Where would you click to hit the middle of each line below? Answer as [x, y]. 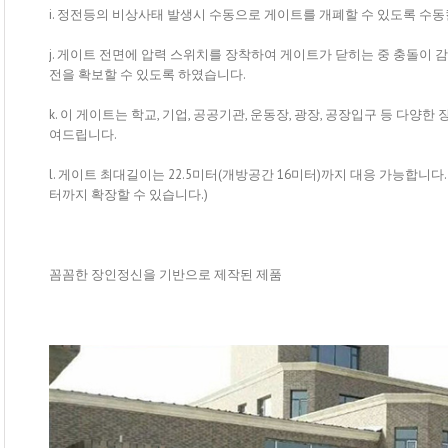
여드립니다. [83, 134]
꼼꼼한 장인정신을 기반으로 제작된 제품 [165, 274]
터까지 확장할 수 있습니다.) [128, 194]
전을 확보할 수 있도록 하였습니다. [147, 74]
